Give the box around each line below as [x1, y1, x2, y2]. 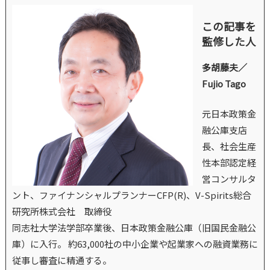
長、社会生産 [201, 139, 256, 152]
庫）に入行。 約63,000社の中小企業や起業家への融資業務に [11, 237, 258, 250]
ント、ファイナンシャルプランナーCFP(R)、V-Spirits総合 [11, 188, 251, 201]
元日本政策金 [201, 107, 256, 120]
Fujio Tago [201, 77, 246, 90]
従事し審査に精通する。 [11, 253, 111, 266]
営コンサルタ [201, 172, 256, 185]
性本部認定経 [201, 155, 256, 169]
